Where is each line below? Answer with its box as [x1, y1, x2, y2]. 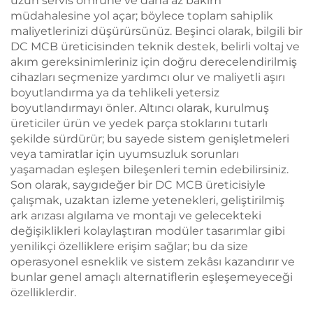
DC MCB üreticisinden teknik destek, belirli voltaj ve [10, 39, 300, 53]
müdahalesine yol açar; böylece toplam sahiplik [10, 8, 273, 22]
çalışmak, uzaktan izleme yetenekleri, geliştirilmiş [10, 193, 284, 207]
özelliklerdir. [10, 285, 76, 299]
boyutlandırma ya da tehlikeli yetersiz [10, 85, 219, 99]
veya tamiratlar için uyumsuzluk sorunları [10, 147, 239, 161]
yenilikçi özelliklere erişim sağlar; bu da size [10, 239, 248, 253]
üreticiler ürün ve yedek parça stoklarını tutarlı [10, 116, 268, 130]
